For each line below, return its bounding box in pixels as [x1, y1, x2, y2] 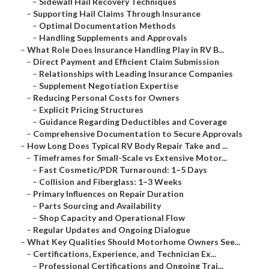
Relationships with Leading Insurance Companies [39, 68, 233, 79]
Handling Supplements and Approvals [39, 32, 187, 43]
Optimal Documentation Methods [39, 20, 176, 31]
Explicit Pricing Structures [39, 104, 144, 115]
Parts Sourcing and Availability [39, 201, 161, 211]
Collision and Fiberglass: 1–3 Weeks [39, 177, 182, 187]
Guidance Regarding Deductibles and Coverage [39, 116, 227, 127]
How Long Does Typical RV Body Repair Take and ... [27, 141, 228, 151]
